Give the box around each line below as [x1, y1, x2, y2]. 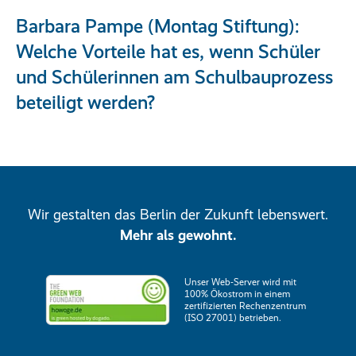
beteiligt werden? [16, 91, 155, 114]
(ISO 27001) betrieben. [184, 312, 281, 324]
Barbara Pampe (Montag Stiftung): [16, 14, 300, 38]
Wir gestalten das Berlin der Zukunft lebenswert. [28, 206, 328, 224]
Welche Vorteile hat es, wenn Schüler [16, 40, 320, 64]
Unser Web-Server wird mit [184, 277, 296, 288]
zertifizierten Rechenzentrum [184, 300, 306, 312]
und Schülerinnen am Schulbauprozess [16, 65, 333, 89]
